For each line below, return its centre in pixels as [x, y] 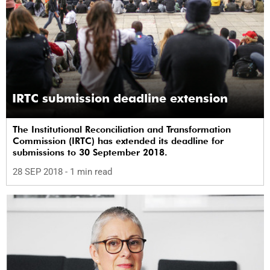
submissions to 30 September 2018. [90, 153]
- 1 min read [89, 171]
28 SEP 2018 [39, 171]
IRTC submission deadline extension [120, 99]
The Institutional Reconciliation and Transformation [122, 130]
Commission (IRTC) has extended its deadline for [118, 141]
